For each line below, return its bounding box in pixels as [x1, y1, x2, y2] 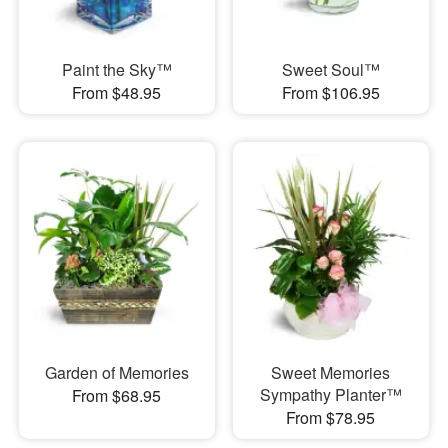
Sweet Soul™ [281, 57, 380, 81]
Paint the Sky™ [61, 57, 172, 81]
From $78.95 [286, 406, 376, 430]
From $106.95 [281, 80, 380, 104]
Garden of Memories [44, 361, 189, 385]
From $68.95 [72, 384, 162, 408]
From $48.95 [72, 80, 162, 104]
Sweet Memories [271, 361, 391, 385]
